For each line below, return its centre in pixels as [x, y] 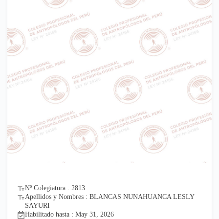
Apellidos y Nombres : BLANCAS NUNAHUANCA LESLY [109, 197]
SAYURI [37, 206]
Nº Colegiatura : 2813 [55, 188]
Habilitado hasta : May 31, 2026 [69, 214]
